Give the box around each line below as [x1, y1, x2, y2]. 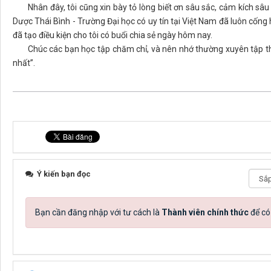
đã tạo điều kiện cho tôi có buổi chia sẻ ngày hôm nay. [13, 30, 212, 41]
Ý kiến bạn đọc [35, 169, 91, 179]
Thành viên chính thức [162, 207, 249, 218]
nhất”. [13, 58, 35, 68]
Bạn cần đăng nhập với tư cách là [35, 207, 162, 218]
